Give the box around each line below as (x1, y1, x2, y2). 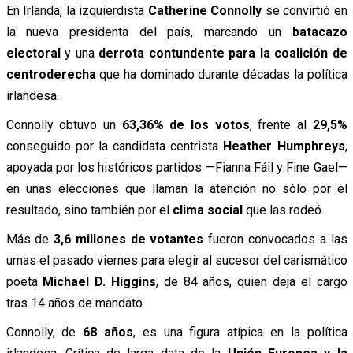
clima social (172, 202, 243, 217)
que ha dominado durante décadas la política (95, 66, 347, 82)
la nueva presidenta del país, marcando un (6, 24, 292, 39)
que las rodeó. (242, 202, 324, 217)
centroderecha (6, 66, 96, 82)
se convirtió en (262, 2, 347, 18)
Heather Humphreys (223, 138, 345, 154)
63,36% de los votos (121, 117, 250, 132)
